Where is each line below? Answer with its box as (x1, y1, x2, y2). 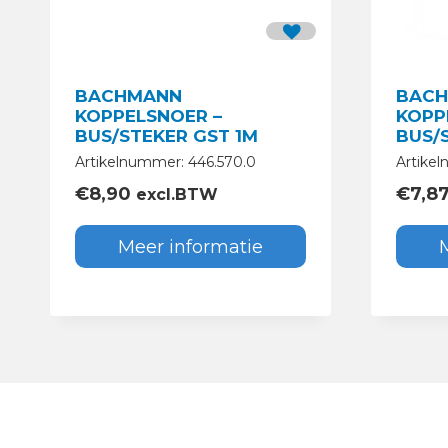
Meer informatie (118, 235, 263, 258)
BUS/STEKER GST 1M (75, 126, 258, 147)
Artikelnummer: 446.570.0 (75, 153, 256, 172)
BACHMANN (75, 86, 182, 107)
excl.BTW (131, 185, 218, 205)
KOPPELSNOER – (75, 106, 222, 127)
